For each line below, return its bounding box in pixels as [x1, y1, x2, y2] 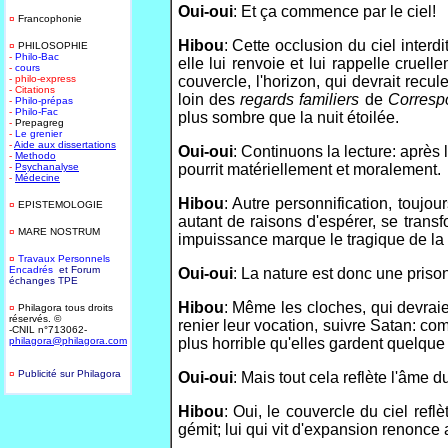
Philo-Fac [15, 106, 58, 117]
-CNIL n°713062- [9, 324, 87, 335]
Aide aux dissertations [14, 139, 116, 150]
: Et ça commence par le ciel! [232, 3, 436, 20]
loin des [177, 91, 241, 108]
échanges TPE [9, 275, 78, 286]
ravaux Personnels [24, 253, 110, 264]
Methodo [15, 150, 56, 161]
